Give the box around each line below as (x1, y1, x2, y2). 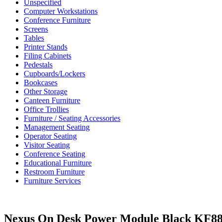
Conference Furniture (24, 16, 91, 24)
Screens (24, 25, 48, 33)
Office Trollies (24, 105, 69, 113)
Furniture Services (24, 176, 81, 185)
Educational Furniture (24, 159, 92, 167)
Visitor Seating (24, 141, 70, 149)
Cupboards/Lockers (24, 69, 85, 78)
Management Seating (24, 123, 90, 131)
